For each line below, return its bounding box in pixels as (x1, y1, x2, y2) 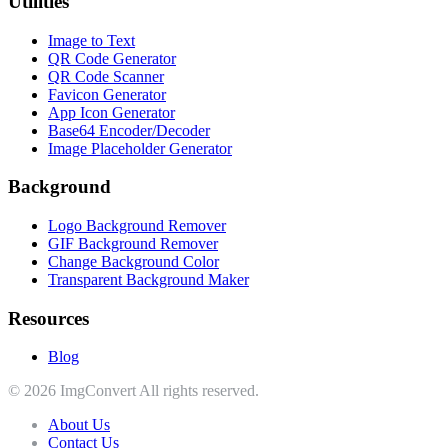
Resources (8, 307, 89, 329)
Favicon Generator (48, 85, 166, 103)
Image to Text (48, 31, 135, 49)
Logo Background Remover (48, 216, 226, 234)
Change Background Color (48, 252, 219, 270)
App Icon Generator (48, 103, 175, 121)
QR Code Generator (48, 49, 176, 67)
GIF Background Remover (48, 234, 218, 252)
